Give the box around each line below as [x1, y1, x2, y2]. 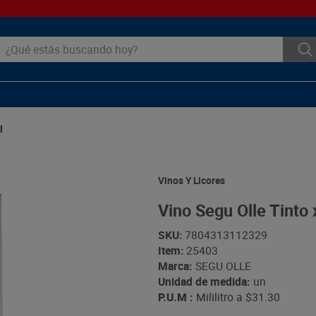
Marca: [157, 258, 192, 274]
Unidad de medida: [157, 274, 250, 290]
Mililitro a [195, 289, 243, 305]
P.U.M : [157, 289, 193, 305]
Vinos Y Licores [157, 174, 225, 187]
